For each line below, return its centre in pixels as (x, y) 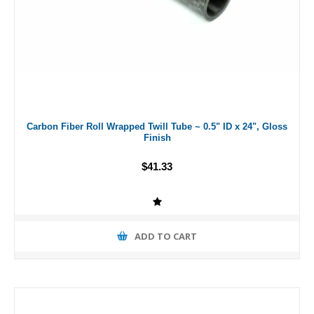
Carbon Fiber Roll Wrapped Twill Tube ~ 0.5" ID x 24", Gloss (157, 126)
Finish (157, 137)
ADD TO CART (166, 237)
